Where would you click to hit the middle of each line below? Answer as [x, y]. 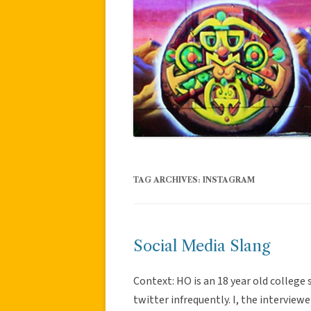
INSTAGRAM [229, 179]
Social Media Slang [202, 246]
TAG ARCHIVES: [168, 179]
